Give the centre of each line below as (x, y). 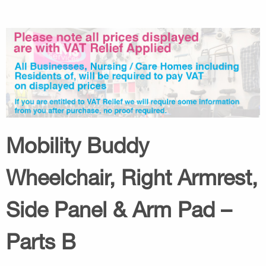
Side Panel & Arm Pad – (119, 209)
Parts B (41, 241)
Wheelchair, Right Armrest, (132, 177)
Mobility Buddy (77, 145)
